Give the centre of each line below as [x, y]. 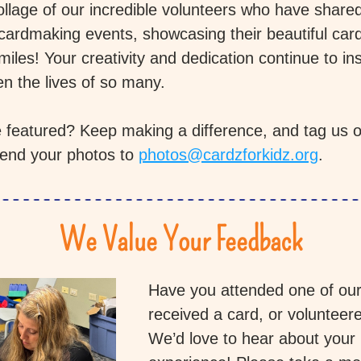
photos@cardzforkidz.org [228, 155]
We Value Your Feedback [180, 240]
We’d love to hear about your [252, 338]
